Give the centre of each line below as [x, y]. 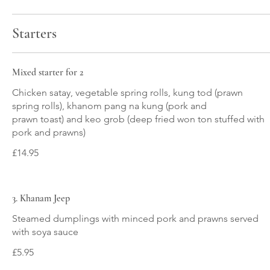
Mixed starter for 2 [48, 72]
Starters [34, 33]
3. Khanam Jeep [41, 198]
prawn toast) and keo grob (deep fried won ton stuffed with [138, 119]
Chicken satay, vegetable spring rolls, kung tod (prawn [127, 93]
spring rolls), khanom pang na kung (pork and [109, 106]
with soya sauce [45, 232]
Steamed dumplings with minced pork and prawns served [135, 218]
